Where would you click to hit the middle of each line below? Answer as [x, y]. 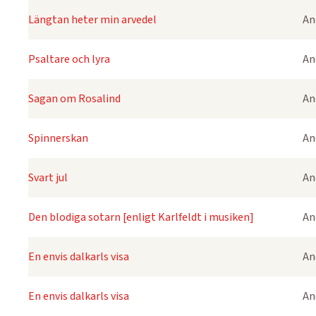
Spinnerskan [58, 138]
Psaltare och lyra [69, 59]
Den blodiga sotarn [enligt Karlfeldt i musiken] [141, 217]
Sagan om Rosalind [74, 99]
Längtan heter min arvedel [92, 20]
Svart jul [48, 178]
